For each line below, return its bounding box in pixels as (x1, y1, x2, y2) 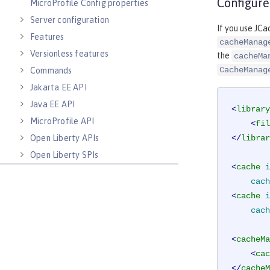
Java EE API (30, 99, 75, 109)
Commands (30, 66, 72, 75)
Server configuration (30, 15, 109, 25)
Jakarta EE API (30, 83, 87, 92)
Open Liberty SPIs (30, 150, 99, 160)
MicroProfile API (30, 116, 95, 126)
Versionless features (30, 49, 108, 58)
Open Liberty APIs (30, 133, 99, 143)
